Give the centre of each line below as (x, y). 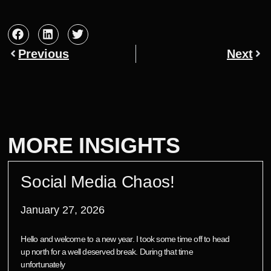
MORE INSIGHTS (94, 145)
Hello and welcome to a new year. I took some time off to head (125, 239)
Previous (44, 54)
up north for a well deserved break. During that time (107, 251)
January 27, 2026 (63, 210)
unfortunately (43, 264)
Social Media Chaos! (98, 181)
